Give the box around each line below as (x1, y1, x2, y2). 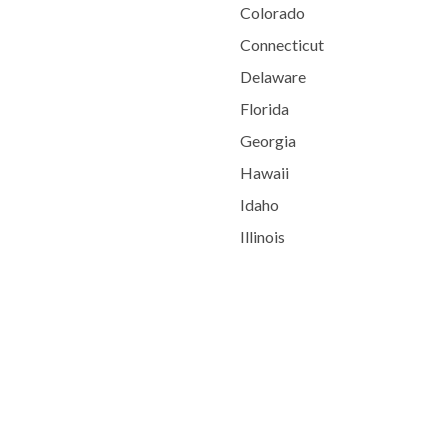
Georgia (239, 131, 296, 150)
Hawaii (239, 163, 289, 182)
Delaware (239, 67, 306, 86)
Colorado (239, 3, 305, 22)
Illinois (239, 227, 285, 246)
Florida (239, 99, 289, 118)
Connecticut (239, 35, 324, 54)
